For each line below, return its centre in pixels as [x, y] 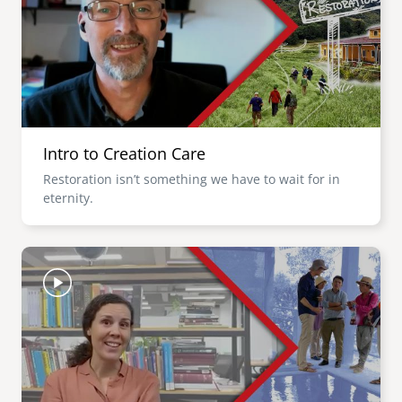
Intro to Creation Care [124, 153]
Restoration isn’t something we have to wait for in [192, 179]
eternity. [68, 198]
